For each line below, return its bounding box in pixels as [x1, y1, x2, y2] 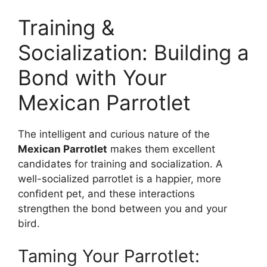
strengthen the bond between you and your [18, 202, 227, 215]
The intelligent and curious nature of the [18, 128, 210, 140]
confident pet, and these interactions [18, 187, 195, 200]
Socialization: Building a [18, 39, 249, 65]
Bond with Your [18, 64, 167, 90]
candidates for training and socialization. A [18, 157, 223, 170]
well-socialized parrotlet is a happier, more [18, 172, 221, 185]
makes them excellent [107, 142, 215, 155]
